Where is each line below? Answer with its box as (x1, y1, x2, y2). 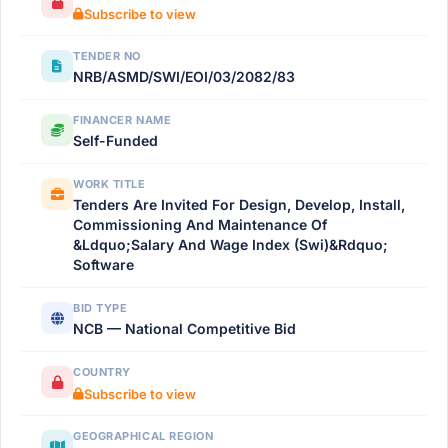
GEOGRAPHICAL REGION (73, 429, 214, 443)
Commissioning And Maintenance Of (73, 216, 327, 233)
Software (73, 256, 134, 273)
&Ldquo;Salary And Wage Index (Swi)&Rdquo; (73, 236, 388, 253)
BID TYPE (73, 301, 128, 315)
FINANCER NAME (73, 113, 172, 127)
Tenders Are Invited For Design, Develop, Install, (73, 196, 405, 213)
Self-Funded (73, 132, 158, 149)
